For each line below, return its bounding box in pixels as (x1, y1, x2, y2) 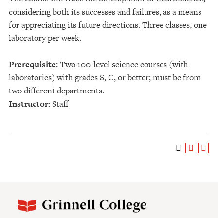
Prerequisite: (9, 58, 58, 70)
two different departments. (9, 85, 104, 96)
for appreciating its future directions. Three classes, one (9, 19, 207, 31)
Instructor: (9, 98, 50, 109)
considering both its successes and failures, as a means (9, 6, 201, 18)
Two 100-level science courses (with (58, 58, 188, 70)
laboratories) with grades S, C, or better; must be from (9, 72, 201, 83)
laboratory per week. (9, 32, 81, 44)
